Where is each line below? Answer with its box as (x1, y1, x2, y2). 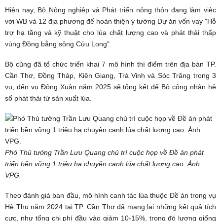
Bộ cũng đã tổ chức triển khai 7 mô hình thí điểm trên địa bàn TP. (5, 60, 216, 68)
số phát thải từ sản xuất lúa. (5, 94, 92, 102)
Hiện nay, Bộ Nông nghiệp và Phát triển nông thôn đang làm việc (5, 5, 216, 14)
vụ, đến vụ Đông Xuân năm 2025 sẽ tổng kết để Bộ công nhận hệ (5, 82, 216, 91)
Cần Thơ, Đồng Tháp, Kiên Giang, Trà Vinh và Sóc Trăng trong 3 (5, 71, 216, 79)
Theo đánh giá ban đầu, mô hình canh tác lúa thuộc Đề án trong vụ (5, 191, 216, 199)
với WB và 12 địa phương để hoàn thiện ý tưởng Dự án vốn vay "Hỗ (5, 17, 216, 25)
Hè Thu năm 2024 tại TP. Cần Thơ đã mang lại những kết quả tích (5, 202, 216, 211)
